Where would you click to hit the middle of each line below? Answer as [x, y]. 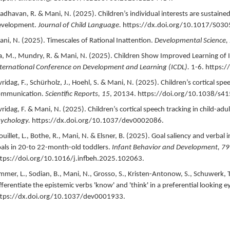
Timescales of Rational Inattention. [100, 41]
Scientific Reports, [73, 94]
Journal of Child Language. [79, 25]
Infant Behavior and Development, [166, 147]
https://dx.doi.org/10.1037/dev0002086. [98, 121]
